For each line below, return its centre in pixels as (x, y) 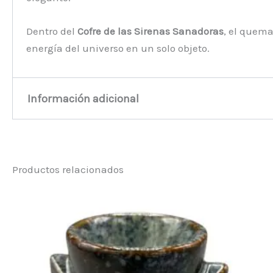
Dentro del (52, 31)
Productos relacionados (68, 170)
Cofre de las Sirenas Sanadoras (151, 31)
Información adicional (83, 98)
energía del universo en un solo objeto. (118, 48)
